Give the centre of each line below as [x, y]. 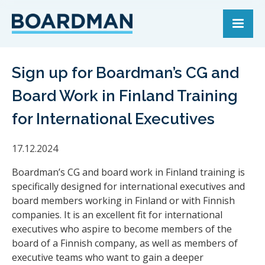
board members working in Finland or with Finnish [123, 201]
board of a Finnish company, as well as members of [125, 243]
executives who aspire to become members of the [122, 229]
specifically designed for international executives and [128, 187]
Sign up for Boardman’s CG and [125, 73]
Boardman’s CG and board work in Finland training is [128, 172]
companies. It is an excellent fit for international [117, 215]
